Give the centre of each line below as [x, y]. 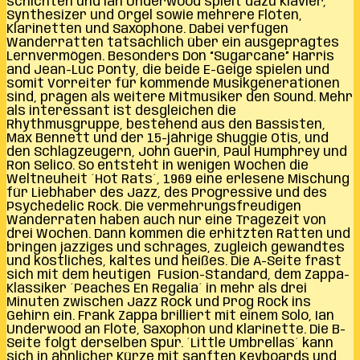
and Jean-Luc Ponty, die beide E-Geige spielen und [168, 70]
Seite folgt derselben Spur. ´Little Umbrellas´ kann [170, 343]
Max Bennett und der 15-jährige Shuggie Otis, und [168, 138]
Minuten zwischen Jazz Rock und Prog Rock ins [159, 302]
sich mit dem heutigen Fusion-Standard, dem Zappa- [178, 275]
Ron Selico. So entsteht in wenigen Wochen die [157, 166]
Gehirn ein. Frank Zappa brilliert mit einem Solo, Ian [170, 316]
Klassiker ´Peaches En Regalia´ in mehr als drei [157, 288]
